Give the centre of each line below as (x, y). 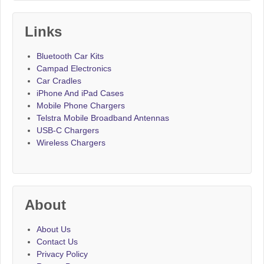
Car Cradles (59, 81)
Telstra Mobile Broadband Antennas (103, 118)
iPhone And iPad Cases (80, 93)
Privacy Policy (62, 254)
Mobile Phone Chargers (81, 106)
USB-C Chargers (68, 131)
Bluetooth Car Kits (70, 56)
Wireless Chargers (71, 143)
